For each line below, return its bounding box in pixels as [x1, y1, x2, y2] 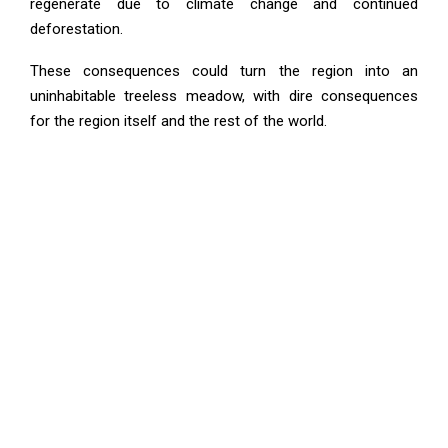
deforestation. [30, 19, 123, 38]
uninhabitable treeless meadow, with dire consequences [30, 86, 418, 105]
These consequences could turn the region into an [30, 61, 418, 80]
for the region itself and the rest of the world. [30, 111, 327, 130]
